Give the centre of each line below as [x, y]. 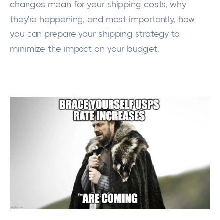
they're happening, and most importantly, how [102, 19]
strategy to [156, 34]
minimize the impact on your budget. [84, 49]
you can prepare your [54, 34]
